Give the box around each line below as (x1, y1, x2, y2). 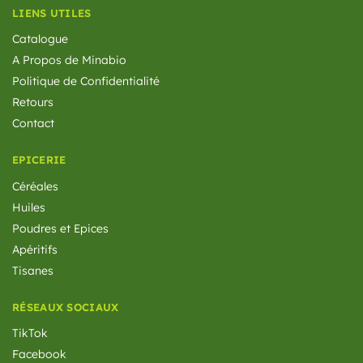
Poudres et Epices (12, 220, 109, 236)
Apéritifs (12, 241, 58, 257)
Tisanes (12, 263, 53, 278)
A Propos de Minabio (12, 53, 126, 68)
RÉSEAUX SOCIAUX (12, 300, 119, 314)
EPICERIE (12, 153, 66, 167)
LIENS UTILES (12, 6, 92, 19)
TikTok (12, 326, 48, 341)
